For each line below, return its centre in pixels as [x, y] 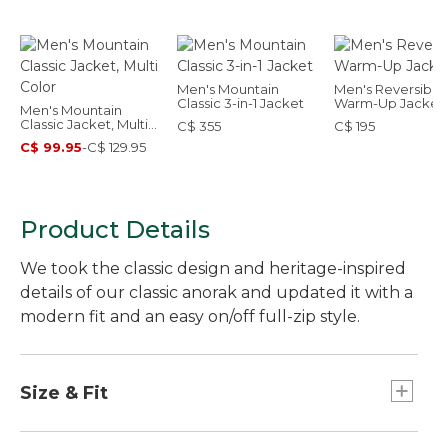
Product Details [115, 229]
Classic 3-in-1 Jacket [240, 103]
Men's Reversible [389, 89]
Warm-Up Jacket [389, 103]
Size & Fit [64, 393]
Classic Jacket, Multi [84, 124]
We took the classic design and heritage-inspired [213, 268]
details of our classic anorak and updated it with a [216, 292]
